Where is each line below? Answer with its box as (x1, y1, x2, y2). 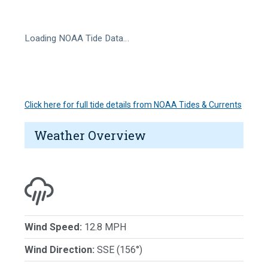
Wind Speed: (25, 221, 82, 233)
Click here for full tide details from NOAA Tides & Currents (25, 99, 242, 109)
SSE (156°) (95, 243, 142, 255)
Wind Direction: (25, 243, 95, 255)
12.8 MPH (82, 221, 127, 233)
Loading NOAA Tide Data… (25, 32, 129, 44)
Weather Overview (34, 127, 146, 143)
